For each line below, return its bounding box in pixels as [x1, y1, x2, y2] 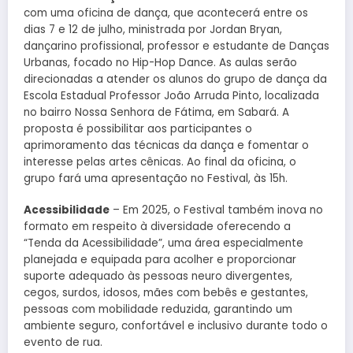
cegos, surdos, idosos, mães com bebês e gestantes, [24, 285, 308, 301]
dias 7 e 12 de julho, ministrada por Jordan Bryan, [24, 22, 282, 38]
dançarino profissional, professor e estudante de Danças [24, 39, 329, 54]
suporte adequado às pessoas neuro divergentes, [24, 269, 292, 284]
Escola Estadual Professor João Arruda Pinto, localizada [24, 88, 319, 104]
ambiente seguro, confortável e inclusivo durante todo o [24, 318, 328, 334]
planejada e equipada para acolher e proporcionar [24, 252, 296, 268]
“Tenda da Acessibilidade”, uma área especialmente [24, 236, 303, 251]
